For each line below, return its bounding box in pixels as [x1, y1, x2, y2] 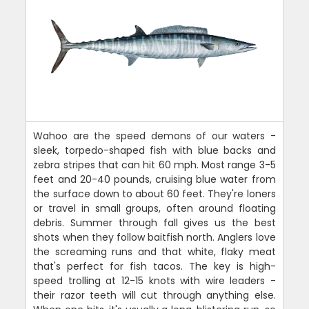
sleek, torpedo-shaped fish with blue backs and [33, 143, 276, 157]
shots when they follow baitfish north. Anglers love [33, 230, 276, 244]
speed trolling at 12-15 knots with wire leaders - [33, 273, 276, 288]
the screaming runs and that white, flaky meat [33, 244, 276, 259]
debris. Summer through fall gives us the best [33, 215, 276, 230]
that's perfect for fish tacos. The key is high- [33, 259, 276, 273]
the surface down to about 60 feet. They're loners [33, 186, 276, 201]
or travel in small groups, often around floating [33, 201, 276, 215]
